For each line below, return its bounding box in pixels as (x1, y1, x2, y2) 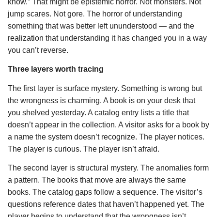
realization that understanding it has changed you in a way (8, 34, 207, 42)
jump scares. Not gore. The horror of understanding (8, 10, 182, 18)
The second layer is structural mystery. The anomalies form (8, 164, 209, 172)
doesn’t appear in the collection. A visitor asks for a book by (8, 120, 209, 129)
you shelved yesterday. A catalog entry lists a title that (8, 108, 189, 117)
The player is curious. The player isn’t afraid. (8, 144, 159, 153)
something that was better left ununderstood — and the (8, 22, 194, 30)
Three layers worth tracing (8, 65, 104, 74)
